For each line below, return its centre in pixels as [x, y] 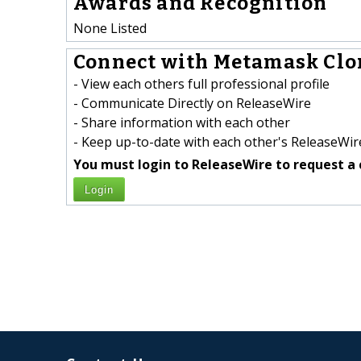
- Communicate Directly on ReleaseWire [192, 104]
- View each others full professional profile [201, 84]
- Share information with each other [182, 123]
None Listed [110, 28]
